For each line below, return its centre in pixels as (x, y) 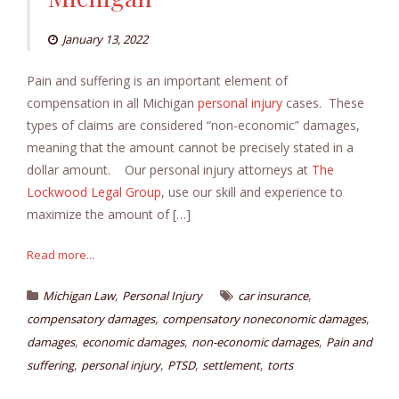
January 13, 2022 (105, 40)
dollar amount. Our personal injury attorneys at (169, 170)
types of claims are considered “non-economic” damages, (193, 126)
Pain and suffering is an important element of (157, 81)
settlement (231, 366)
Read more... (61, 255)
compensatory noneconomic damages (264, 319)
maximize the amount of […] (109, 215)
